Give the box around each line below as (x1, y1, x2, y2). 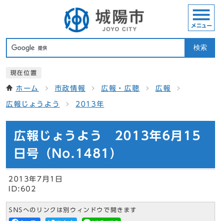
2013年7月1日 (8, 176, 63, 183)
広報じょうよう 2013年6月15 (14, 130, 201, 142)
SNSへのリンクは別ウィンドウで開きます (9, 207, 137, 213)
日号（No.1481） (14, 147, 123, 160)
